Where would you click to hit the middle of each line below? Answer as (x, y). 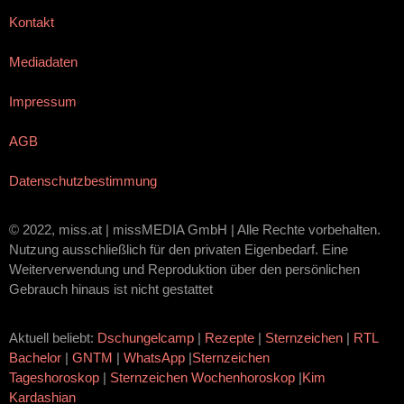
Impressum (43, 102)
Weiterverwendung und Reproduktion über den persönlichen (184, 270)
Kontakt (32, 23)
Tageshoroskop (54, 378)
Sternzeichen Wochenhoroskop (202, 378)
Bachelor (35, 358)
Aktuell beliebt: (53, 338)
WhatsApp (154, 358)
